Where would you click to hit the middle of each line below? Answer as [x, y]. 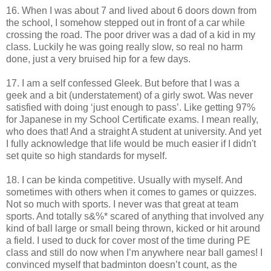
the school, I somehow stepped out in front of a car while [126, 22]
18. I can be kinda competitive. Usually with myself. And [124, 180]
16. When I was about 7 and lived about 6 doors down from [131, 10]
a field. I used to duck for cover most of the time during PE [128, 240]
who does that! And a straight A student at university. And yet [134, 131]
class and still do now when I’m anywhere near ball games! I [134, 252]
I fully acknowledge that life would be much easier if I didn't [131, 143]
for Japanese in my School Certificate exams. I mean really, [132, 119]
